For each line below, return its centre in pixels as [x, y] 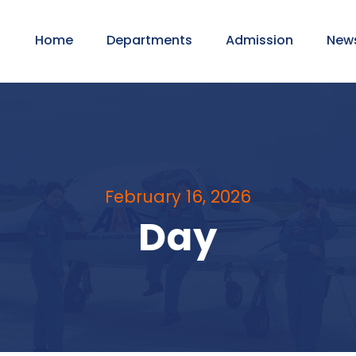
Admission [259, 40]
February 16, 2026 [178, 197]
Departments [149, 40]
